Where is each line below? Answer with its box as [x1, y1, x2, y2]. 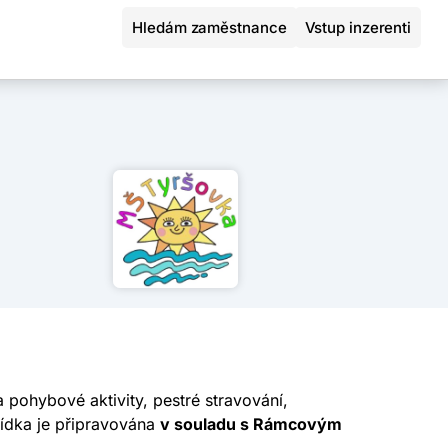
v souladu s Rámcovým [160, 414, 342, 435]
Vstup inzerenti [304, 18, 411, 37]
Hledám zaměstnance [132, 18, 287, 37]
